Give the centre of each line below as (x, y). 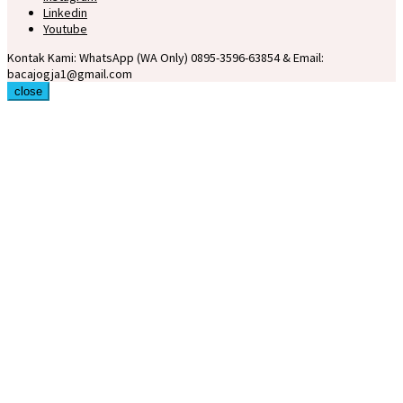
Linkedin (65, 13)
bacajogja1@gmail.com (70, 74)
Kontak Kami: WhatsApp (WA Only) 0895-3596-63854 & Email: (166, 58)
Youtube (65, 29)
